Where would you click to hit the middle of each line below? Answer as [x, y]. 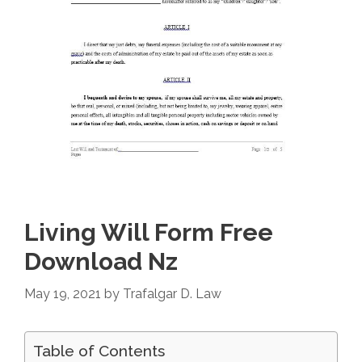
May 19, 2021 [63, 294]
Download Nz [101, 262]
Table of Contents [99, 351]
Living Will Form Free [149, 233]
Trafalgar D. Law [172, 294]
